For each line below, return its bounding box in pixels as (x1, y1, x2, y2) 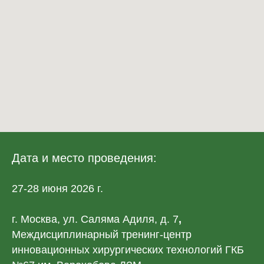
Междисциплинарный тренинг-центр (12, 228, 192, 240)
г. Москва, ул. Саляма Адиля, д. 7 (12, 213, 179, 225)
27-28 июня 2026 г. (12, 182, 103, 194)
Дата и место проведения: (12, 151, 157, 164)
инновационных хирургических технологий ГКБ (12, 243, 244, 256)
